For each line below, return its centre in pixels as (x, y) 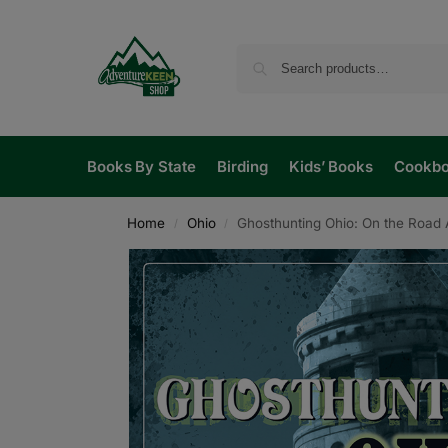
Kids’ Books (330, 166)
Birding (242, 166)
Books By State (141, 166)
